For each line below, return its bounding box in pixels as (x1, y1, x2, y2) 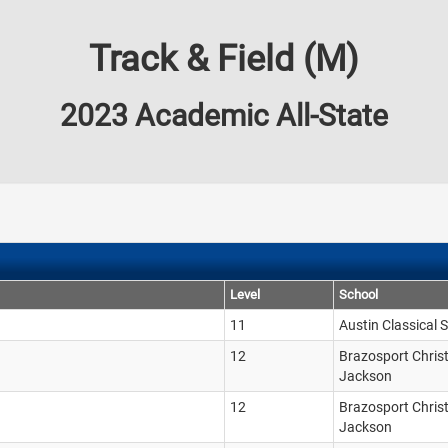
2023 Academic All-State (60, 98, 388, 133)
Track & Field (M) (89, 38, 359, 80)
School (339, 287, 378, 302)
